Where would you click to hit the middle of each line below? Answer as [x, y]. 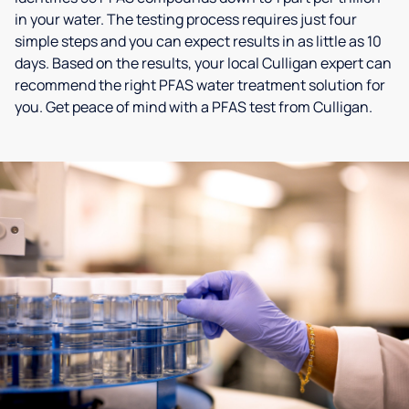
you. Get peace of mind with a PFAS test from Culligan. [194, 107]
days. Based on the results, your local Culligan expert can [203, 63]
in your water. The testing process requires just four [186, 19]
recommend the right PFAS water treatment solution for [200, 85]
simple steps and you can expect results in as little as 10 [198, 41]
